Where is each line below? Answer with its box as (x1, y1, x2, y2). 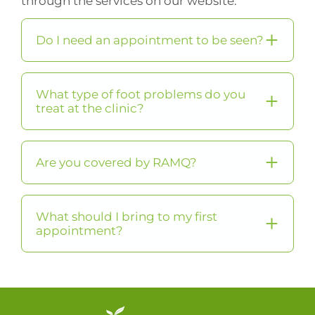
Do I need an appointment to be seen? (36, 33, 264, 48)
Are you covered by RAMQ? (36, 155, 197, 170)
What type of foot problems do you (36, 87, 245, 102)
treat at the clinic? (36, 101, 144, 116)
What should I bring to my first (36, 210, 217, 224)
